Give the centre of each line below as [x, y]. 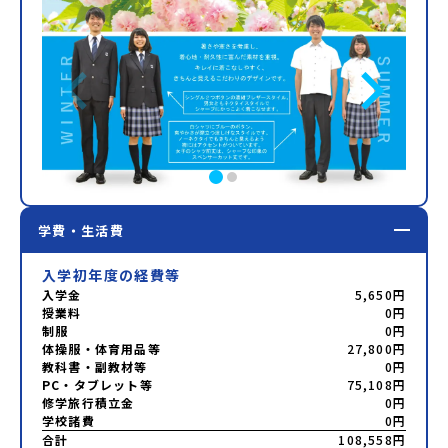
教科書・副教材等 [95, 367]
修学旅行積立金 [88, 403]
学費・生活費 [81, 231]
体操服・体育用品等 [101, 349]
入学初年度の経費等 [111, 275]
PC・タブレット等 [97, 385]
